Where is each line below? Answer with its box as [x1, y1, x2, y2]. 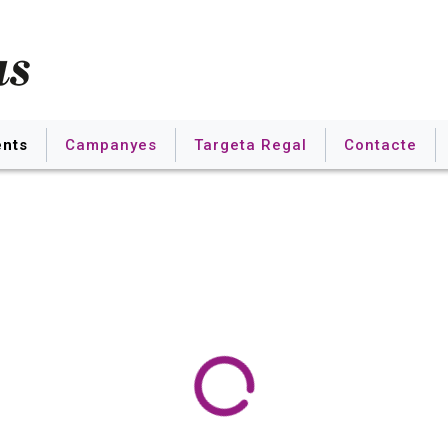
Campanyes [65, 135, 157, 154]
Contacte [344, 135, 417, 154]
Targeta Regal [194, 135, 307, 154]
